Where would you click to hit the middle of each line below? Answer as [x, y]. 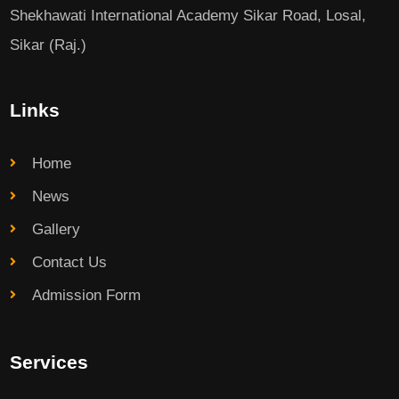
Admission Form [87, 296]
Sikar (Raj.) [49, 45]
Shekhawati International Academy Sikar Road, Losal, [188, 16]
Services [49, 362]
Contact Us [70, 263]
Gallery [57, 230]
